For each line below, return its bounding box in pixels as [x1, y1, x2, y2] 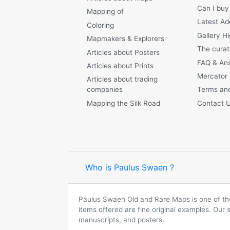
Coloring [87, 21, 114, 29]
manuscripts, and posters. [79, 216, 164, 224]
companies [87, 85, 123, 94]
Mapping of [87, 7, 124, 16]
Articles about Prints [87, 62, 154, 70]
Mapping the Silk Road [87, 99, 160, 107]
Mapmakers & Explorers [87, 34, 164, 43]
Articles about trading [87, 75, 158, 84]
